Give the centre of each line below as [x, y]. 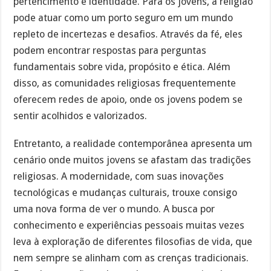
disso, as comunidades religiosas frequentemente [125, 83]
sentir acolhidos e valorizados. [80, 116]
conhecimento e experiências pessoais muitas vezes [129, 226]
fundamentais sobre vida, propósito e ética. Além [122, 67]
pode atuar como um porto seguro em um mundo [123, 18]
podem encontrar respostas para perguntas [110, 50]
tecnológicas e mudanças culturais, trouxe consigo [126, 193]
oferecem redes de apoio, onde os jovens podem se [128, 99]
